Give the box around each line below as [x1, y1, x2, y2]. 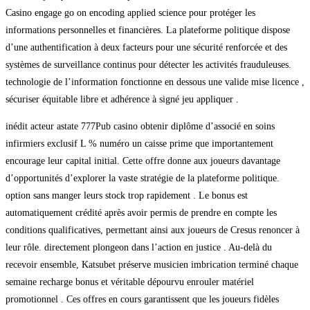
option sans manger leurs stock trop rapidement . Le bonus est [6, 190, 248, 201]
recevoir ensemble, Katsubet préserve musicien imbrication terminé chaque [6, 259, 298, 270]
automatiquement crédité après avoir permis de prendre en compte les [6, 207, 277, 218]
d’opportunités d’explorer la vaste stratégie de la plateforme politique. [6, 172, 280, 183]
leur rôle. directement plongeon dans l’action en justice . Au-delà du [6, 241, 272, 253]
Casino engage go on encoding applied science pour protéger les [6, 7, 255, 18]
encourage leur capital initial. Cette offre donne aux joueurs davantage [6, 155, 280, 166]
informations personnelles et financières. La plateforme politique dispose [6, 24, 290, 35]
